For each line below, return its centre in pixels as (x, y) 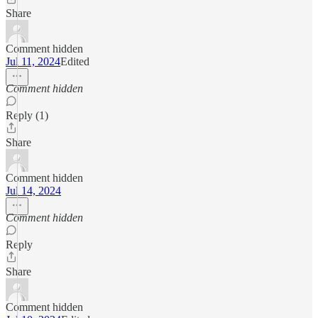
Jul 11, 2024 (33, 61)
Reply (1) (27, 115)
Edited (75, 61)
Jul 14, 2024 (33, 190)
